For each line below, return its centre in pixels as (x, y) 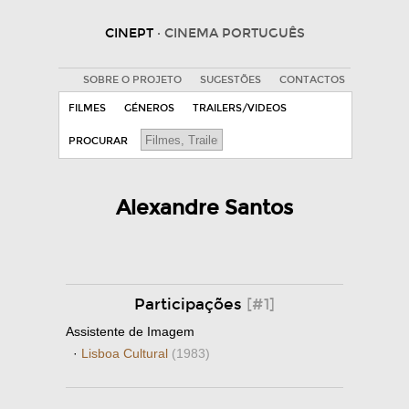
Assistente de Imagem (130, 331)
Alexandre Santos (204, 208)
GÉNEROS (149, 108)
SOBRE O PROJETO (132, 80)
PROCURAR (98, 141)
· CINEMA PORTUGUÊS (231, 33)
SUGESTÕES (230, 80)
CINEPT (131, 33)
